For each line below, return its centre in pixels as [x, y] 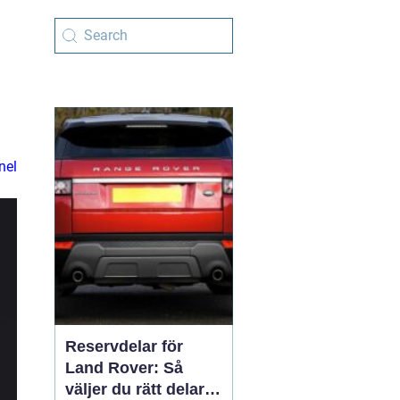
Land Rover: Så [124, 368]
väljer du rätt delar [135, 389]
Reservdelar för [124, 346]
